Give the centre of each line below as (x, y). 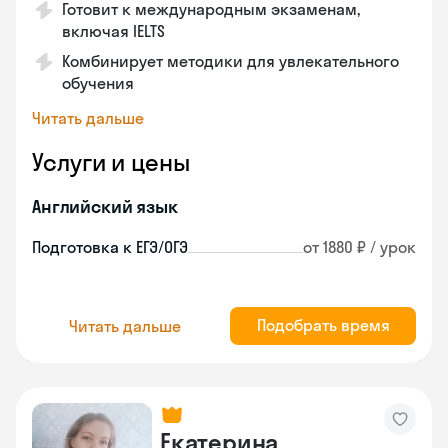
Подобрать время (323, 325)
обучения (98, 83)
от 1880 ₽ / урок (359, 247)
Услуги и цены (111, 162)
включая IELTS (113, 31)
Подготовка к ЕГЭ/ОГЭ (110, 247)
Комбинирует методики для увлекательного (230, 61)
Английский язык (105, 206)
